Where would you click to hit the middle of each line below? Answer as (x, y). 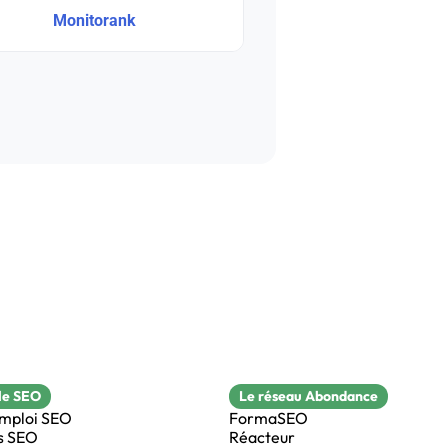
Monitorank (95, 20)
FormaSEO (268, 417)
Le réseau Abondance (308, 395)
